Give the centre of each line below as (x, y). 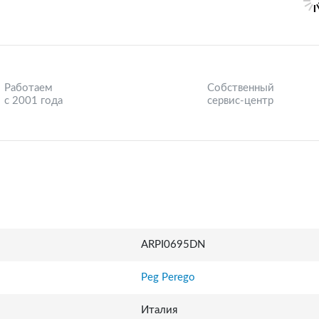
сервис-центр (240, 101)
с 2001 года (33, 101)
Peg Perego (168, 277)
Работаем (28, 88)
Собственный (241, 88)
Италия (159, 310)
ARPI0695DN (173, 245)
